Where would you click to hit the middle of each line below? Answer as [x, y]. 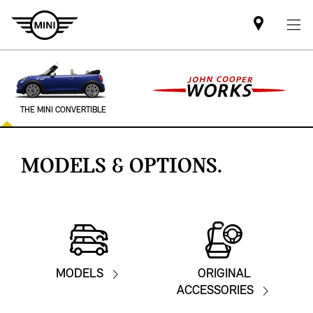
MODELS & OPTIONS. [122, 167]
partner [282, 64]
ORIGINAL [224, 274]
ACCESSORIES [215, 291]
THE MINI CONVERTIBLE [63, 110]
